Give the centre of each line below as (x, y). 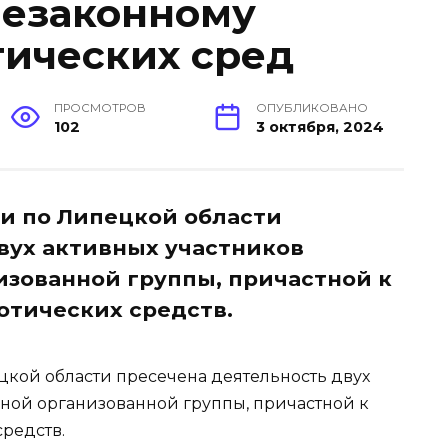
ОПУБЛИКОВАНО (312, 108)
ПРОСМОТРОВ (100, 108)
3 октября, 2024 (320, 127)
